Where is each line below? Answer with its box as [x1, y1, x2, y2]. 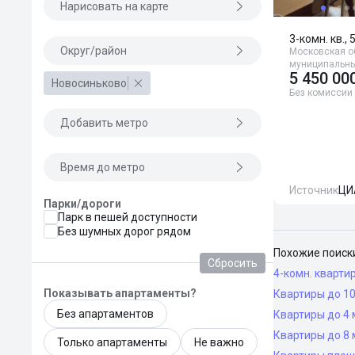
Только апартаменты [57, 336, 167, 349]
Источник [289, 184, 338, 197]
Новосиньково [52, 76, 127, 90]
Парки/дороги [44, 197, 121, 210]
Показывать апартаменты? [44, 287, 197, 300]
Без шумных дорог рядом [58, 225, 191, 238]
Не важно [194, 336, 244, 349]
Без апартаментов [57, 307, 154, 320]
